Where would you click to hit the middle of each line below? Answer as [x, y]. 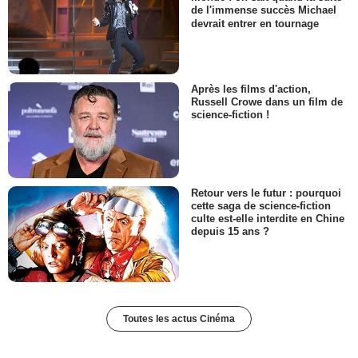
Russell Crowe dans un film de [267, 101]
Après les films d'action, [251, 89]
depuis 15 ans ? [230, 232]
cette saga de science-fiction [261, 206]
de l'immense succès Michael [264, 10]
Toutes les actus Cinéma [179, 319]
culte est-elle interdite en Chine [268, 219]
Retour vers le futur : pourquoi [266, 193]
